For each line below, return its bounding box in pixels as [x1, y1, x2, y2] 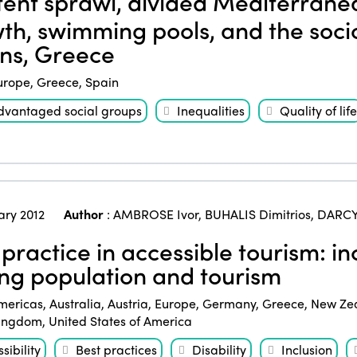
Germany [202, 293, 256, 312]
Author [63, 204, 104, 223]
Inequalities [176, 100, 245, 120]
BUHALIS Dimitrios [204, 204, 311, 223]
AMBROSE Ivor [112, 204, 198, 223]
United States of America [48, 311, 192, 330]
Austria [107, 293, 148, 312]
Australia [49, 293, 101, 312]
